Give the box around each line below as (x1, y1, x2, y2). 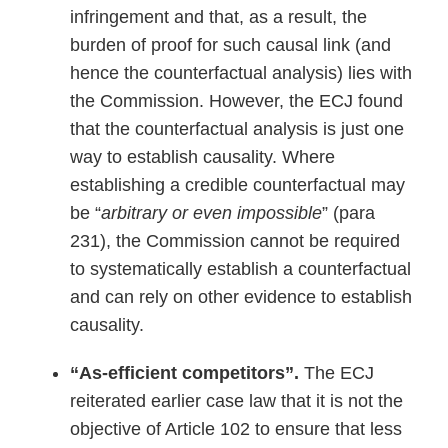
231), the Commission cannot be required (70, 231, 400, 251)
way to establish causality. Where (70, 147, 335, 167)
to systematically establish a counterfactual (70, 259, 411, 279)
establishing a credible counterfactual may (70, 175, 405, 195)
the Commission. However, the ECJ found (70, 91, 403, 111)
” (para (322, 203, 375, 223)
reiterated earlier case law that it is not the (70, 391, 403, 411)
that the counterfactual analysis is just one (70, 119, 404, 139)
